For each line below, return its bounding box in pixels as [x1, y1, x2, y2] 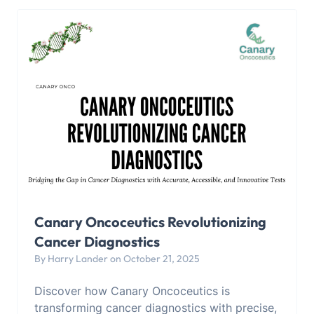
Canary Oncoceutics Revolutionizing [34, 213, 266, 231]
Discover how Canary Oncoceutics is [34, 284, 230, 299]
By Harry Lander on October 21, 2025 [34, 252, 200, 266]
